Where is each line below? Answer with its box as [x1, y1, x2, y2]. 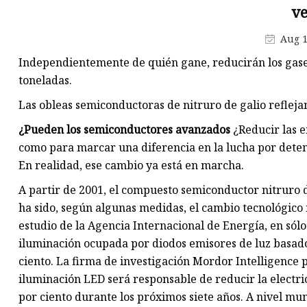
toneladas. [19, 73, 72, 88]
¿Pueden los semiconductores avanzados [19, 122, 230, 138]
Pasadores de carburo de [146, 5, 276, 21]
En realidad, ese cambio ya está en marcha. [19, 158, 244, 173]
